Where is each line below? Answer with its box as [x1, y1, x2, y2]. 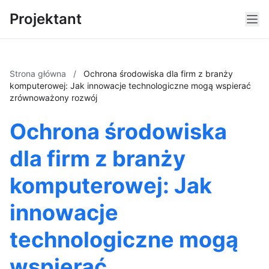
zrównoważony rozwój [10, 92, 97, 103]
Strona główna [10, 68, 68, 79]
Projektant [10, 10, 82, 28]
